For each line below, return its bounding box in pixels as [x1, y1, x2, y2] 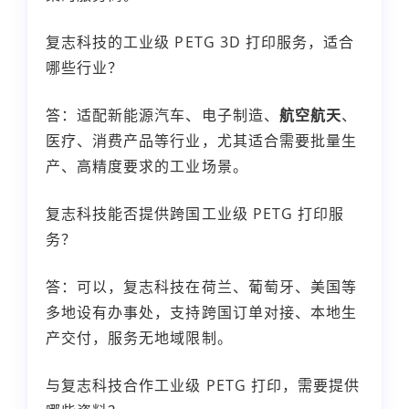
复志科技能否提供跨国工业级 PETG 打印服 [46, 203, 345, 224]
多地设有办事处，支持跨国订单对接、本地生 [46, 301, 357, 322]
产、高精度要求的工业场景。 [46, 155, 248, 176]
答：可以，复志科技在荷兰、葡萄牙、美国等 [46, 276, 357, 297]
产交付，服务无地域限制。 [46, 327, 233, 348]
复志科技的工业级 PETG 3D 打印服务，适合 [46, 31, 355, 52]
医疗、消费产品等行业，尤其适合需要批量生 [46, 130, 357, 151]
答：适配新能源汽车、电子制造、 [46, 104, 279, 125]
